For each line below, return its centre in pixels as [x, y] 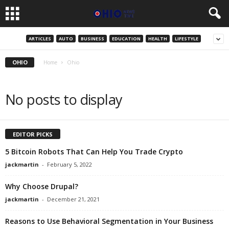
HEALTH [157, 38]
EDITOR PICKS [33, 134]
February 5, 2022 [70, 164]
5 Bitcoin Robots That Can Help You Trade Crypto [94, 151]
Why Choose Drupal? [42, 186]
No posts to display [64, 99]
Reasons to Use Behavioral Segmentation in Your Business [109, 221]
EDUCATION [126, 38]
